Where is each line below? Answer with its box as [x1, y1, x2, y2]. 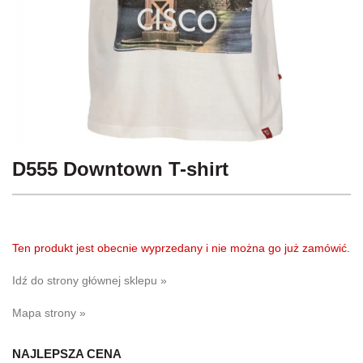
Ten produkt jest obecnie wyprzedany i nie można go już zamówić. [12, 241, 350, 254]
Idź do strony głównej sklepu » [12, 273, 167, 287]
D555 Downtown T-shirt [12, 157, 228, 180]
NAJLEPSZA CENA [12, 346, 122, 361]
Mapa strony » [12, 305, 86, 319]
